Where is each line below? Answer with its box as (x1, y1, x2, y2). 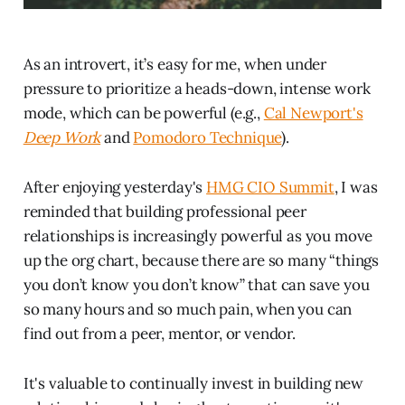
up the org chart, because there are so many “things (23, 250, 380, 271)
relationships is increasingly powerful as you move (23, 226, 373, 247)
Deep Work (23, 127, 101, 148)
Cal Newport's (263, 103, 363, 124)
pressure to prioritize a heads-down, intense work (23, 79, 371, 99)
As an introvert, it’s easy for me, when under (23, 54, 327, 75)
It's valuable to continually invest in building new (23, 373, 364, 394)
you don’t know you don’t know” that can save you (23, 275, 370, 296)
